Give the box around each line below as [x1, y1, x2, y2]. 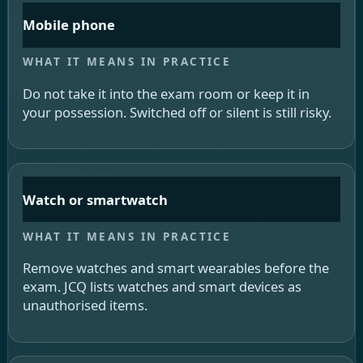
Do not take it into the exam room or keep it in [22, 83, 310, 103]
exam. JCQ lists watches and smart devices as [22, 277, 301, 297]
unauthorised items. [22, 296, 147, 315]
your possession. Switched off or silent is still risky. [22, 102, 331, 122]
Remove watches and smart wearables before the [22, 258, 329, 278]
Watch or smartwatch [22, 190, 168, 209]
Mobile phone [22, 15, 115, 35]
